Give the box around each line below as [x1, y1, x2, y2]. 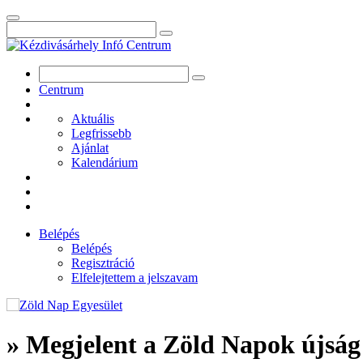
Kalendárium [71, 156, 138, 169]
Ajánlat [71, 141, 109, 155]
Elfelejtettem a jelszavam [71, 271, 198, 284]
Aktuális [71, 112, 114, 126]
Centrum [39, 83, 83, 96]
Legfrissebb [71, 126, 131, 140]
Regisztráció [71, 256, 135, 270]
